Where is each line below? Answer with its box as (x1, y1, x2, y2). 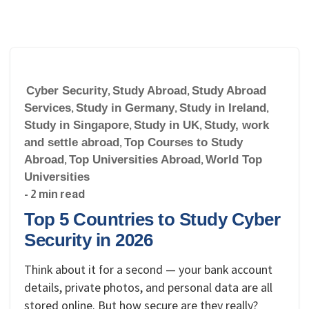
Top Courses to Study (124, 136, 243, 149)
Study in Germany (76, 101, 175, 114)
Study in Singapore (24, 119, 129, 132)
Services (24, 101, 71, 114)
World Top (206, 153, 262, 166)
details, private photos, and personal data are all (24, 279, 272, 295)
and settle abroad (24, 136, 119, 149)
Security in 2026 (24, 230, 152, 250)
